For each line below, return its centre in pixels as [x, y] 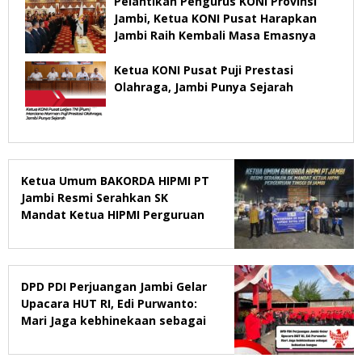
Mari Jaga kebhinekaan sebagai [114, 320]
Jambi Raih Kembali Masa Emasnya [215, 35]
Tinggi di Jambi [65, 231]
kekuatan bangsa [73, 337]
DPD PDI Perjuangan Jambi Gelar [114, 286]
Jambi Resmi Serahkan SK [95, 197]
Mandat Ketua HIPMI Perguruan [113, 214]
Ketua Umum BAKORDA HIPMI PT [115, 180]
